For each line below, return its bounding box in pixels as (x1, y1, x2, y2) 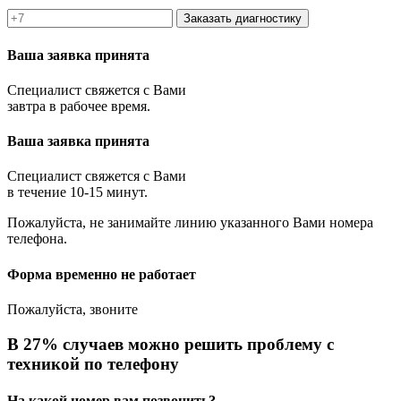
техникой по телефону (7, 354, 179, 373)
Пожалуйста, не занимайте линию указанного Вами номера (7, 215, 373, 231)
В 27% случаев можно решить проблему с (7, 334, 334, 354)
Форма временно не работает (7, 266, 196, 282)
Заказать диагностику (183, 12, 302, 26)
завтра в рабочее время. (7, 98, 150, 114)
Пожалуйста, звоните (7, 302, 138, 317)
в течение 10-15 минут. (7, 184, 148, 200)
